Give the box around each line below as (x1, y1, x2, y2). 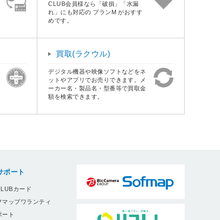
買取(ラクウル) (56, 49, 110, 58)
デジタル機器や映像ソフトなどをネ (48, 68, 146, 75)
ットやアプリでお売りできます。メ (48, 76, 146, 83)
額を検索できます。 (48, 93, 104, 100)
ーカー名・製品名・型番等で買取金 (48, 84, 146, 92)
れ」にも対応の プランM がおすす (48, 8, 143, 16)
